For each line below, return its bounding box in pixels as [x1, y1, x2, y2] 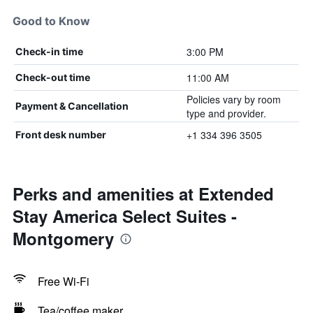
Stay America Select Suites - [13, 204, 237, 228]
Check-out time [15, 71, 90, 83]
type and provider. [186, 106, 266, 120]
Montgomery [13, 226, 114, 250]
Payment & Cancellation [15, 100, 129, 112]
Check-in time [15, 45, 83, 57]
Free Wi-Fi [38, 273, 89, 289]
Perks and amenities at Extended [13, 182, 274, 205]
